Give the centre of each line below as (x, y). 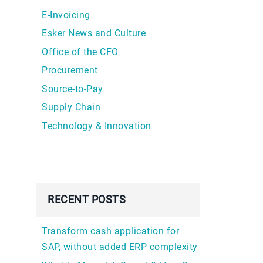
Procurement (70, 70)
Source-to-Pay (73, 89)
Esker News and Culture (94, 33)
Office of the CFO (80, 52)
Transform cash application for (110, 231)
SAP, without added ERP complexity (120, 247)
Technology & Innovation (97, 126)
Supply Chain (71, 107)
